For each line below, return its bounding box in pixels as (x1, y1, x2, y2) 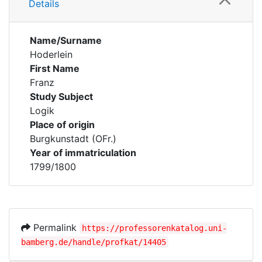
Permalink (30, 222, 80, 233)
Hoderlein (30, 49, 73, 60)
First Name (30, 63, 80, 74)
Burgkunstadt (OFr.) (30, 133, 116, 144)
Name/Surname (30, 35, 102, 46)
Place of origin (30, 119, 95, 130)
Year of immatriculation (30, 147, 136, 158)
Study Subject (30, 91, 93, 102)
